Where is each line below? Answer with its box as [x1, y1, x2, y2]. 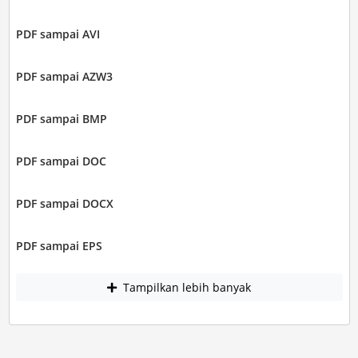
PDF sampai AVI [15, 26, 100, 42]
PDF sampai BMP [15, 110, 107, 126]
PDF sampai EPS [15, 237, 102, 253]
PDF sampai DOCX [15, 195, 113, 211]
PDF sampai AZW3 [15, 68, 113, 84]
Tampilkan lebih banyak [120, 280, 251, 296]
